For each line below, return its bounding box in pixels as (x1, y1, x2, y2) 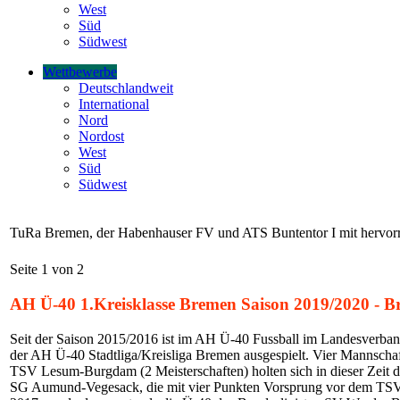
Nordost (79, 129, 124, 145)
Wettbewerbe (43, 64, 117, 80)
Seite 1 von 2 (10, 262, 84, 278)
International (79, 96, 149, 112)
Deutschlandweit (79, 80, 173, 96)
